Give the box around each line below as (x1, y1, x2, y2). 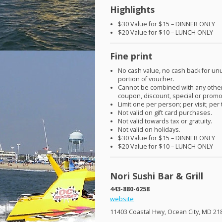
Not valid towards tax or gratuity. (118, 116, 213, 125)
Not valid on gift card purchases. (118, 108, 213, 117)
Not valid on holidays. (118, 125, 181, 134)
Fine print (110, 50, 153, 62)
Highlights (110, 3, 155, 15)
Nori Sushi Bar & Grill (110, 170, 203, 182)
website (110, 195, 134, 204)
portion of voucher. (118, 74, 175, 83)
